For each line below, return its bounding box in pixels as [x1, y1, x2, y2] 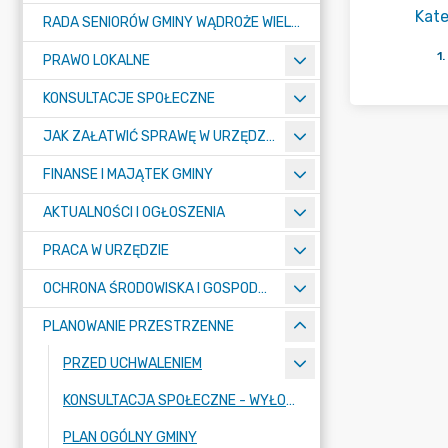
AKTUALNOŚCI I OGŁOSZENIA [43, 204, 225, 221]
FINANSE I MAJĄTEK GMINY [43, 166, 213, 183]
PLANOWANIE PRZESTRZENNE [43, 318, 234, 335]
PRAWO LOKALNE [43, 52, 150, 69]
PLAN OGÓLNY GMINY [63, 429, 197, 446]
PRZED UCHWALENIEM [63, 355, 202, 372]
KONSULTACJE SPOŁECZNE [43, 90, 215, 107]
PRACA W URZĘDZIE [43, 242, 169, 259]
